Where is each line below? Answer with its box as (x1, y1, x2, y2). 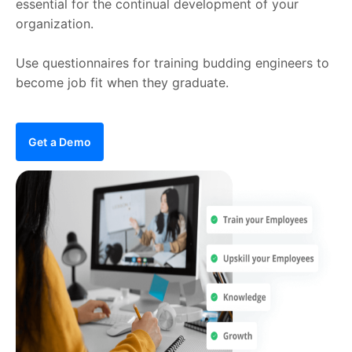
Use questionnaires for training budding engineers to (16, 55, 329, 71)
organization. (16, 16, 93, 31)
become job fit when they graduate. (16, 75, 229, 90)
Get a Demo (28, 135, 91, 148)
